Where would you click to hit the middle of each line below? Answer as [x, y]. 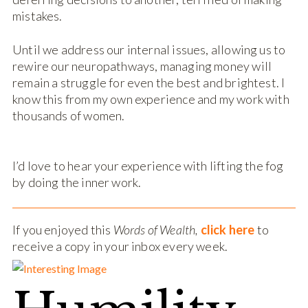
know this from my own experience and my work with [151, 99]
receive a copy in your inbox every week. [120, 246]
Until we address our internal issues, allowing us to [149, 50]
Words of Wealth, [156, 229]
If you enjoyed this [63, 229]
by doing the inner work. [78, 183]
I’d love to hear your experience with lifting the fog [148, 166]
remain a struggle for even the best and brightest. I [149, 83]
